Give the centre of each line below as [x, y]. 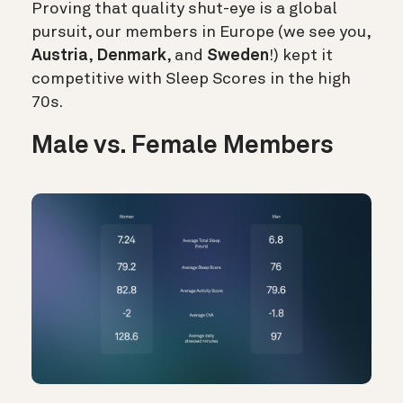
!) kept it [301, 55]
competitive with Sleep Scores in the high [191, 79]
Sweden [238, 55]
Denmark [131, 55]
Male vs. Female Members [185, 146]
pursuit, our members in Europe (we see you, [201, 32]
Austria [60, 55]
